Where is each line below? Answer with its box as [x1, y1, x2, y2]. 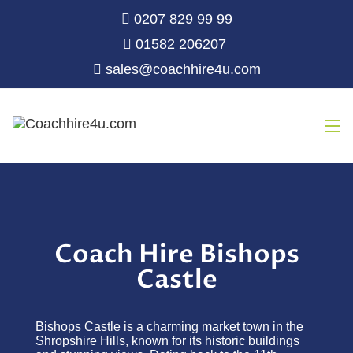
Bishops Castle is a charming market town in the [35, 320, 303, 333]
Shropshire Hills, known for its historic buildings [35, 334, 299, 347]
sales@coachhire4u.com [101, 61, 261, 77]
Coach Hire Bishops [54, 237, 299, 272]
